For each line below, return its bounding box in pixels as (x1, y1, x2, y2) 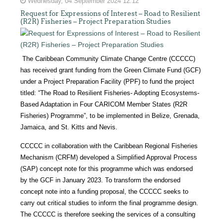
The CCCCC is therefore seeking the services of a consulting (20, 210, 196, 218)
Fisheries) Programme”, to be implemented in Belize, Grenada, (20, 111, 200, 119)
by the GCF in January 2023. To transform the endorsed (20, 176, 181, 184)
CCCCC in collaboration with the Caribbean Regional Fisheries (20, 142, 198, 150)
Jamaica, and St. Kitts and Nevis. (20, 123, 118, 131)
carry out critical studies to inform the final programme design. (20, 199, 199, 207)
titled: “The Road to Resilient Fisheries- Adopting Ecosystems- (20, 89, 200, 97)
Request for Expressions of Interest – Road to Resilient (20, 9, 201, 17)
